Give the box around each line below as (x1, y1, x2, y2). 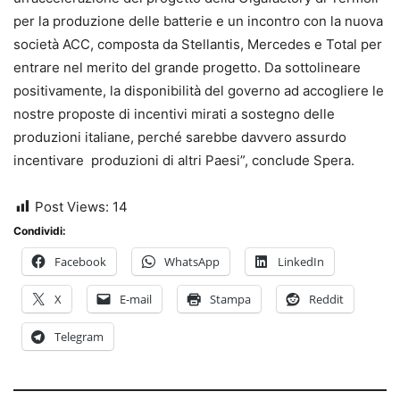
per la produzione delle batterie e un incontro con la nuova (13, 12, 383, 29)
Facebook (54, 253, 106, 270)
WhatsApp (164, 253, 220, 270)
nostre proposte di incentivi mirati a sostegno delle (13, 104, 335, 122)
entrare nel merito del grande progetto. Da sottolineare (13, 58, 361, 76)
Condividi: (13, 223, 66, 237)
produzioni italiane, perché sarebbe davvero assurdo (13, 128, 346, 146)
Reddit (309, 290, 344, 307)
